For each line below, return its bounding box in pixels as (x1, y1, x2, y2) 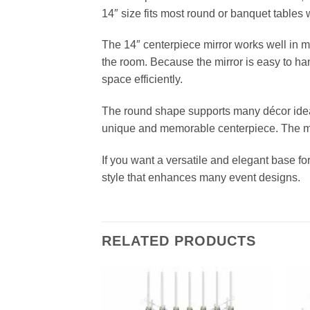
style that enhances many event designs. (102, 172, 300, 183)
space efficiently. (102, 73, 183, 86)
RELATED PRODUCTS (102, 232, 256, 248)
